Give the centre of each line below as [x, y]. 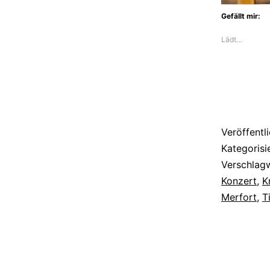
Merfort [239, 197]
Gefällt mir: [241, 16]
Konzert [239, 181]
